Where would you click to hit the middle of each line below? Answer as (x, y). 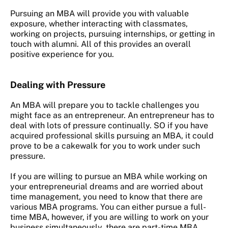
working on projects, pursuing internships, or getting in (112, 34)
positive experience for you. (62, 54)
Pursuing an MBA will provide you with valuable (99, 14)
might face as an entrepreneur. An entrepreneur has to (112, 116)
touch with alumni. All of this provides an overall (101, 44)
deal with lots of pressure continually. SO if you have (109, 126)
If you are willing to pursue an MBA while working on (109, 177)
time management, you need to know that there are (106, 197)
